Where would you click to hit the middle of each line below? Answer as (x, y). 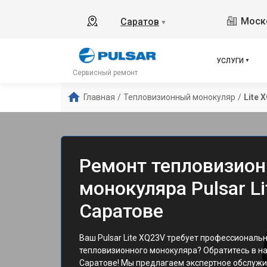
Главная (99, 97)
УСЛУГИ (230, 61)
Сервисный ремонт (105, 73)
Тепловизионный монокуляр (179, 97)
